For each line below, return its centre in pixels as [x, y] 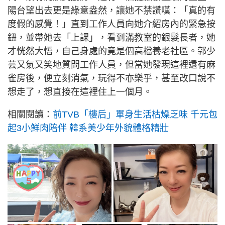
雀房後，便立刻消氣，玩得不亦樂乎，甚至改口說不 [111, 78]
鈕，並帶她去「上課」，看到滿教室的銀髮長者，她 [111, 37]
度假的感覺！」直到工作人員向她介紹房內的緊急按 [111, 24]
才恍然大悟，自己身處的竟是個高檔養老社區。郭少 [111, 51]
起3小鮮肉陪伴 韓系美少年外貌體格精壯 [88, 128]
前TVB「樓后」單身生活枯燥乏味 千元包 [135, 114]
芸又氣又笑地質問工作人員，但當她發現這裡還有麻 [111, 65]
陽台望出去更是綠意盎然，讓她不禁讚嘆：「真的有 [111, 10]
